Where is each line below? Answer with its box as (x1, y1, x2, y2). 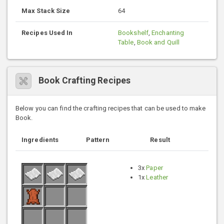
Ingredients (21, 135, 59, 143)
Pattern (85, 135, 110, 143)
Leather (146, 173, 168, 181)
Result (150, 135, 170, 143)
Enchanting (151, 28, 184, 36)
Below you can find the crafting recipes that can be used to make (15, 104, 206, 112)
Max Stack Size (21, 6, 70, 14)
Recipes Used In (21, 28, 73, 36)
